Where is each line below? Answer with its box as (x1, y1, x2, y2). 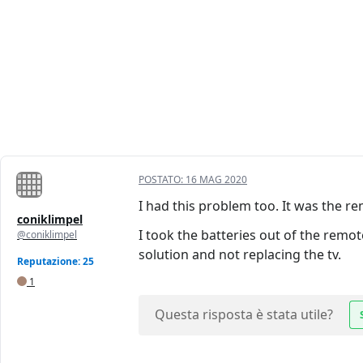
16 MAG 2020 (186, 173, 247, 187)
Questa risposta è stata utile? (155, 305, 333, 324)
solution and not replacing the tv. (139, 246, 341, 264)
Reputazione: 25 (17, 254, 94, 269)
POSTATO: (139, 173, 186, 187)
